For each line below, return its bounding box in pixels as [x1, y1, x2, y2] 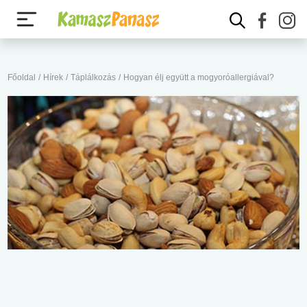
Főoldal [8, 73, 36, 82]
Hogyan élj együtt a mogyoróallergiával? [123, 73, 274, 82]
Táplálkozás [71, 73, 116, 82]
